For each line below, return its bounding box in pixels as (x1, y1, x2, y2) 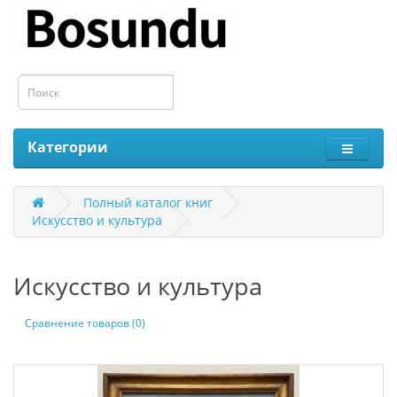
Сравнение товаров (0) (25, 315, 145, 331)
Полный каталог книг (83, 194, 213, 211)
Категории (27, 137, 108, 157)
